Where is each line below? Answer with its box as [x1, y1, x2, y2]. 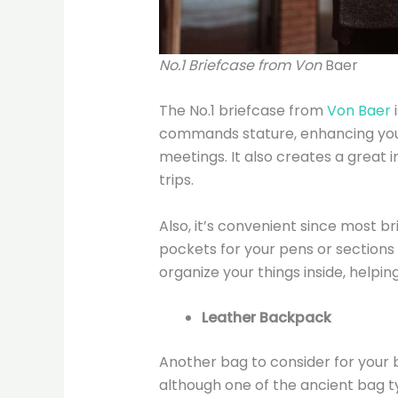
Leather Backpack [201, 307, 335, 329]
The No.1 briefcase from [158, 100, 327, 122]
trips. [158, 170, 197, 191]
